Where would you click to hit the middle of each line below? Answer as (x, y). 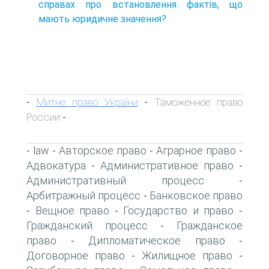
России (43, 117)
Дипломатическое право (157, 240)
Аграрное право (196, 150)
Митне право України (87, 102)
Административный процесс (115, 180)
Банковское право (196, 195)
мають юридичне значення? (102, 19)
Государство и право (179, 210)
